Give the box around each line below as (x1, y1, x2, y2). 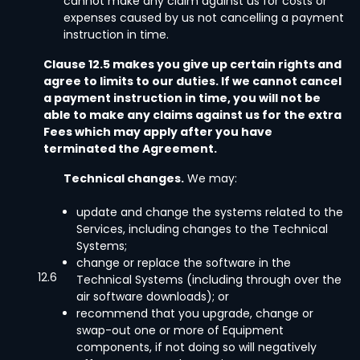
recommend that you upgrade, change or (76, 305, 313, 321)
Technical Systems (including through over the (76, 272, 342, 288)
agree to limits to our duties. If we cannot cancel (43, 73, 342, 89)
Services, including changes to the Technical (76, 221, 328, 237)
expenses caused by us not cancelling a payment (63, 10, 344, 26)
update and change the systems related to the (76, 204, 343, 220)
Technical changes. (63, 170, 184, 186)
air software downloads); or (76, 288, 229, 305)
